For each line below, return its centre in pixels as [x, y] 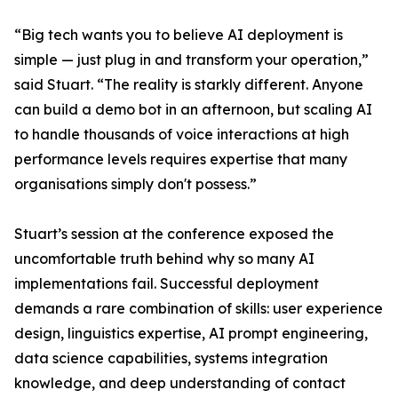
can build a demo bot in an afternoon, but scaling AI [193, 110]
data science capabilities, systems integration [171, 358]
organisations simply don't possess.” [135, 184]
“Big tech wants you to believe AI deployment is [179, 35]
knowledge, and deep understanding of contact [180, 383]
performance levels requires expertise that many [181, 159]
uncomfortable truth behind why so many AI [164, 259]
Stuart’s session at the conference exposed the [174, 234]
